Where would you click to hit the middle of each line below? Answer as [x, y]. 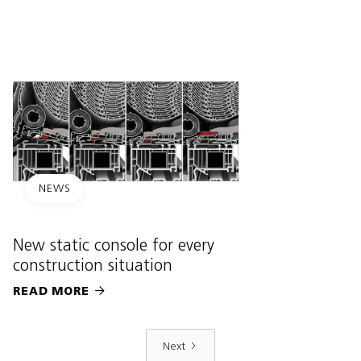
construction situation [93, 266]
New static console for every [114, 245]
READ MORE [51, 292]
